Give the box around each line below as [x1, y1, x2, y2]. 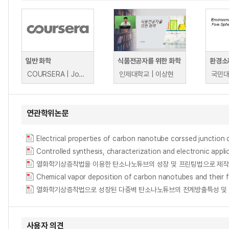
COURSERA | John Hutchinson [79, 70, 85, 78]
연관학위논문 [27, 108, 69, 118]
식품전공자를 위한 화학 [118, 57, 181, 65]
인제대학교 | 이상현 [119, 70, 174, 78]
